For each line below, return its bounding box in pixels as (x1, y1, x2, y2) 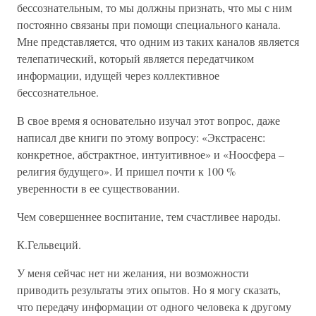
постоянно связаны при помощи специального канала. (17, 17, 281, 32)
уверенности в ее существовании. (17, 181, 180, 195)
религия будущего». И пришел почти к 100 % (17, 164, 236, 178)
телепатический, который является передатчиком (17, 51, 254, 66)
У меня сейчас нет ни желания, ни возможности (17, 265, 249, 280)
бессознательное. (17, 85, 99, 99)
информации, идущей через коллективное (17, 68, 219, 83)
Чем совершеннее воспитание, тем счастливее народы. (17, 209, 281, 224)
